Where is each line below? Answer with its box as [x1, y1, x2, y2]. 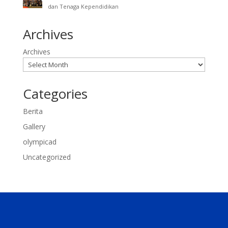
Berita [22, 106, 43, 116]
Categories [22, 84, 88, 103]
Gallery [22, 121, 45, 131]
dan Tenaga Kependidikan [47, 2, 119, 10]
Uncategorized [22, 152, 71, 162]
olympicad [22, 136, 56, 147]
